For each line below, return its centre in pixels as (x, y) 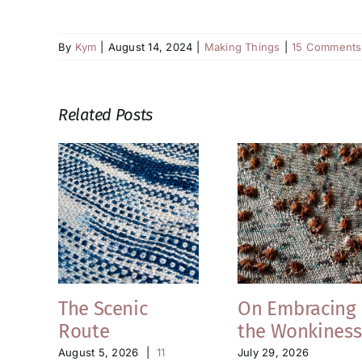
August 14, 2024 (150, 47)
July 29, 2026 (274, 352)
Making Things (242, 47)
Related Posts (106, 115)
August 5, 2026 (99, 352)
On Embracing (297, 308)
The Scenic (103, 308)
